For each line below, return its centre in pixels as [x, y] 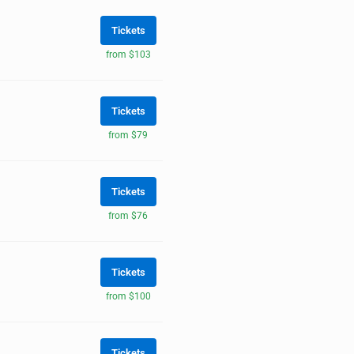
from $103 [128, 54]
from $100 [128, 296]
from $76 [128, 215]
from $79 [128, 135]
